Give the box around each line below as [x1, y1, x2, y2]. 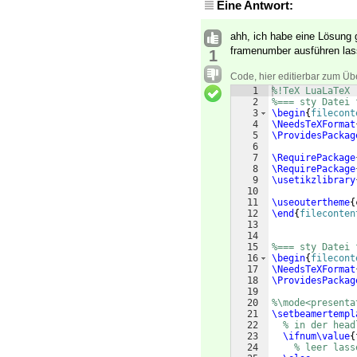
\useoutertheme [272, 197, 350, 209]
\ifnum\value [283, 331, 350, 343]
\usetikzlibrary [272, 175, 355, 186]
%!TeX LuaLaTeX [272, 85, 350, 97]
